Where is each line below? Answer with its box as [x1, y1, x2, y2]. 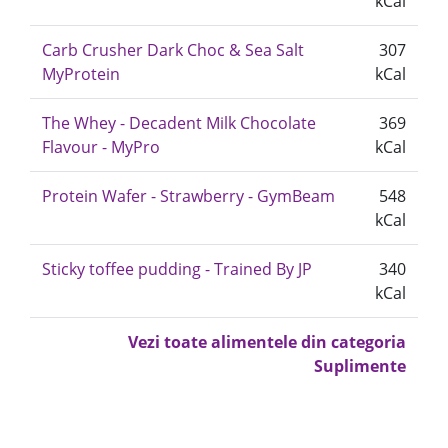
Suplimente [314, 355, 406, 377]
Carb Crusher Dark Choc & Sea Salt [42, 39, 304, 61]
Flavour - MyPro [42, 136, 160, 158]
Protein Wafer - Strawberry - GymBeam [42, 185, 335, 207]
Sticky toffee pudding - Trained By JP [42, 258, 312, 280]
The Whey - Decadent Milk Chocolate [42, 112, 316, 134]
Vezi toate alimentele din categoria [128, 331, 406, 353]
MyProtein [42, 63, 120, 85]
